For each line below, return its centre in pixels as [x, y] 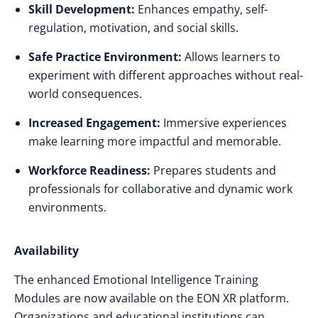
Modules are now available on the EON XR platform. [152, 298]
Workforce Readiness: [89, 170]
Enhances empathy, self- [201, 9]
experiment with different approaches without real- [166, 75]
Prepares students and [213, 170]
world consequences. [85, 94]
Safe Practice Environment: [105, 57]
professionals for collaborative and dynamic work [160, 189]
